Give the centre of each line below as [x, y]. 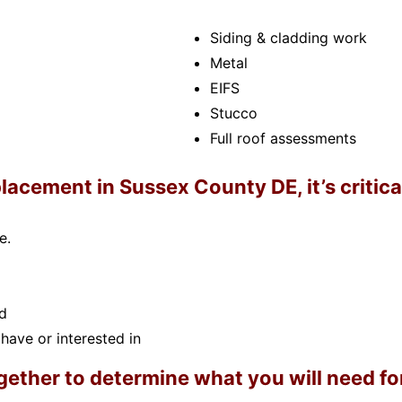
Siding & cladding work [288, 37]
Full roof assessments [283, 138]
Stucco [234, 113]
